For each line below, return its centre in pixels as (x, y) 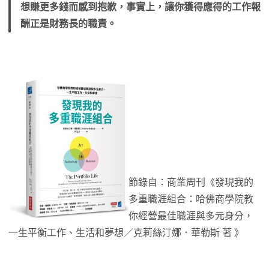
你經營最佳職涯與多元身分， (191, 216)
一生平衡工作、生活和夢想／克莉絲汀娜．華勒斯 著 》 (126, 233)
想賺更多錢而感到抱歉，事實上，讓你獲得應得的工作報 (141, 7)
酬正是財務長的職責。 (68, 24)
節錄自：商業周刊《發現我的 (191, 183)
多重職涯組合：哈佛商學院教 (191, 199)
